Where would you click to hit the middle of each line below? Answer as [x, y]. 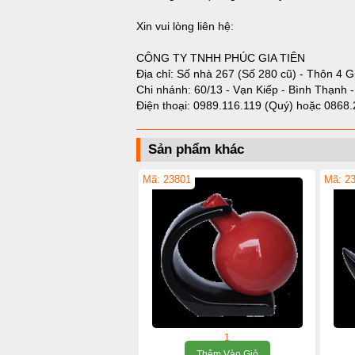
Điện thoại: [165, 105]
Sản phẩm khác [196, 149]
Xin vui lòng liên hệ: [185, 26]
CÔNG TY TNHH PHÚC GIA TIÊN [221, 58]
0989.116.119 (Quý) [245, 105]
